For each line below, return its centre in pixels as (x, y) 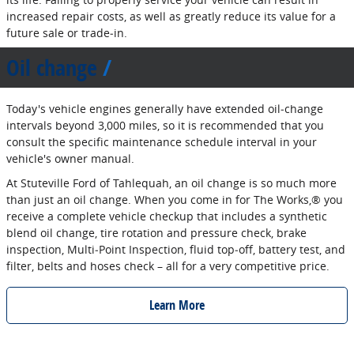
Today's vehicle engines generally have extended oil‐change (165, 108)
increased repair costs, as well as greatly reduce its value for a (171, 16)
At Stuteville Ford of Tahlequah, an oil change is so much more (171, 183)
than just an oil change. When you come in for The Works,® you (175, 199)
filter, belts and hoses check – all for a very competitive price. (168, 265)
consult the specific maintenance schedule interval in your (162, 141)
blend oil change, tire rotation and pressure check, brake (156, 232)
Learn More (177, 305)
